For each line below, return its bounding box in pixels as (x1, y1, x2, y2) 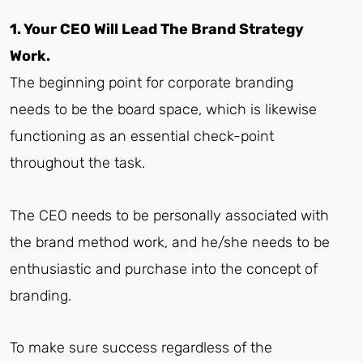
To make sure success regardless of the (10, 339, 272, 357)
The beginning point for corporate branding (10, 74, 293, 92)
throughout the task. (10, 154, 145, 173)
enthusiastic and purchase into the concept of (10, 259, 318, 278)
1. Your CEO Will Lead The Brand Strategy (10, 20, 304, 39)
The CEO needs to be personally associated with (10, 206, 329, 224)
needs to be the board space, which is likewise (10, 100, 317, 119)
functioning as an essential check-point (10, 127, 274, 146)
